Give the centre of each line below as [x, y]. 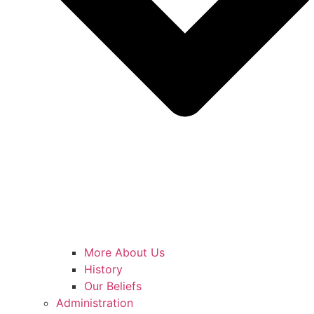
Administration [95, 302]
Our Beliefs [113, 286]
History [103, 269]
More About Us [124, 252]
